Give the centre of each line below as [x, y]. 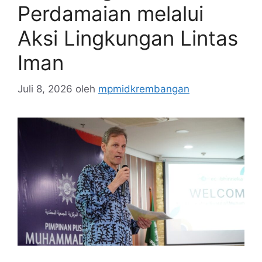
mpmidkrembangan [144, 89]
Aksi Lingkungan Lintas [128, 38]
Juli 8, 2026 [45, 89]
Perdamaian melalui [111, 13]
